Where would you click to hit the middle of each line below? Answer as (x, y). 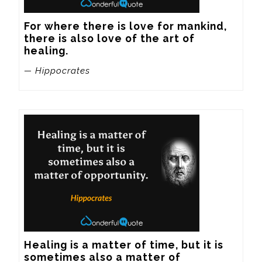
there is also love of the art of (109, 38)
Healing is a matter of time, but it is (124, 245)
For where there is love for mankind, (125, 26)
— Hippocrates (57, 71)
